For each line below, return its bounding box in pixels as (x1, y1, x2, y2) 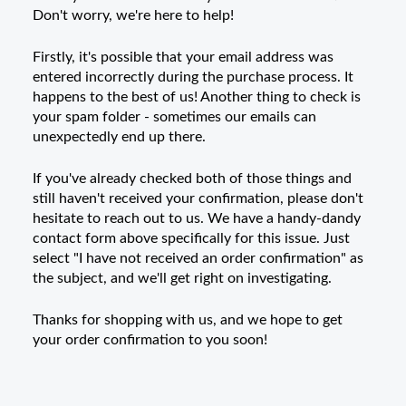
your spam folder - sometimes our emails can (33, 110, 316, 124)
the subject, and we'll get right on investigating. (33, 271, 332, 285)
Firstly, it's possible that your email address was (33, 50, 333, 64)
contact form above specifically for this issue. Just (33, 231, 350, 246)
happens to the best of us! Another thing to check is (33, 90, 361, 104)
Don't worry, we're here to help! (33, 8, 237, 23)
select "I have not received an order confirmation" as (33, 251, 363, 266)
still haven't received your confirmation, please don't (33, 191, 363, 206)
